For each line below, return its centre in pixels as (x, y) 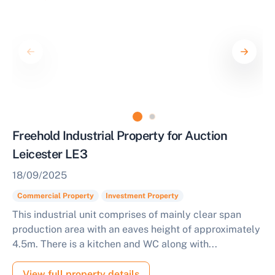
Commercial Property (55, 196)
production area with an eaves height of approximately (136, 229)
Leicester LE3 (50, 154)
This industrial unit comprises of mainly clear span (127, 215)
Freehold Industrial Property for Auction (120, 136)
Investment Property (142, 196)
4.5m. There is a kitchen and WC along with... (115, 244)
